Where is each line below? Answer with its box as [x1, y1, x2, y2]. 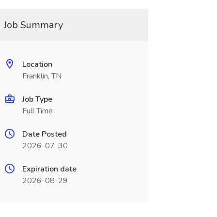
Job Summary [3, 18, 63, 31]
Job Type [22, 94, 52, 105]
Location [22, 59, 52, 70]
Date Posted [22, 129, 67, 139]
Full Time [22, 106, 53, 116]
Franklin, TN [22, 71, 62, 81]
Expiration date [22, 164, 77, 174]
